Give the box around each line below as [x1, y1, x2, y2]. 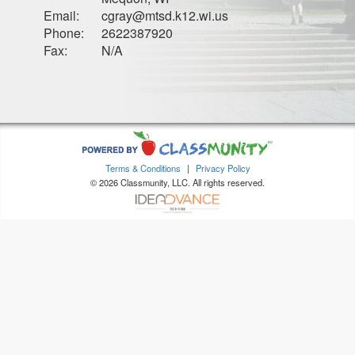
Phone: [44, 24, 84, 42]
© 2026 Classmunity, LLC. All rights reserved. [90, 176, 265, 189]
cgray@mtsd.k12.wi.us [101, 6, 228, 25]
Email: [44, 6, 79, 25]
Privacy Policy [195, 162, 250, 174]
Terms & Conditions [105, 162, 181, 174]
